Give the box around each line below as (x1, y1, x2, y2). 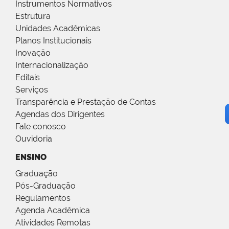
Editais (15, 72, 40, 82)
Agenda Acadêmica (15, 205, 90, 215)
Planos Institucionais (15, 35, 91, 45)
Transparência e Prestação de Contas (15, 97, 156, 107)
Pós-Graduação (15, 180, 76, 191)
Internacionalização (15, 60, 88, 70)
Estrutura (15, 11, 51, 21)
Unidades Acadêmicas (15, 23, 100, 33)
